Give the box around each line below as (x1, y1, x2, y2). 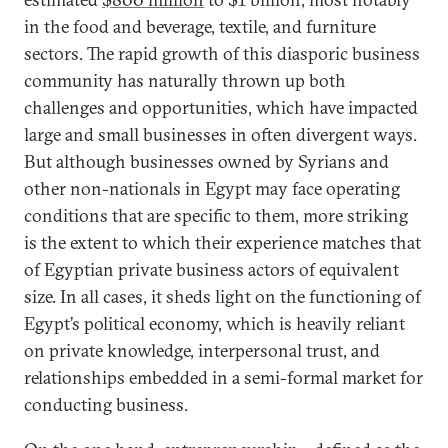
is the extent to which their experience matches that (24, 230, 421, 254)
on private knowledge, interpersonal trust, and (24, 338, 380, 362)
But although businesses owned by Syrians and (24, 149, 389, 173)
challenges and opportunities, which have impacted (24, 95, 418, 119)
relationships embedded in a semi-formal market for (24, 365, 423, 389)
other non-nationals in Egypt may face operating (24, 176, 400, 200)
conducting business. (24, 392, 188, 416)
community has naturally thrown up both (24, 68, 346, 92)
